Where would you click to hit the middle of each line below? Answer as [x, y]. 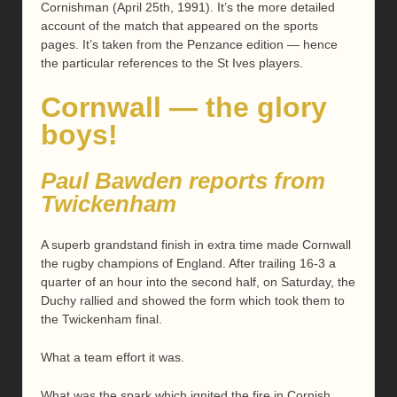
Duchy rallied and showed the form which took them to [193, 300]
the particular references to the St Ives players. [172, 62]
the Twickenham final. [101, 319]
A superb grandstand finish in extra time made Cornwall [196, 244]
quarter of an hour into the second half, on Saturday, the [198, 281]
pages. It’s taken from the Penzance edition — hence [189, 44]
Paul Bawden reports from [183, 181]
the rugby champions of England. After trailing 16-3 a [188, 263]
